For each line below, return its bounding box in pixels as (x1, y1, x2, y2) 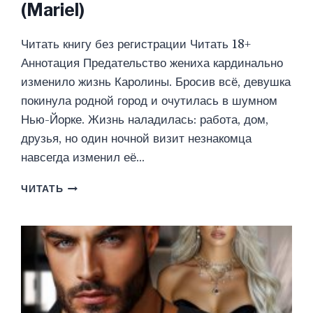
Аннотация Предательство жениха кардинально (21, 56, 284, 71)
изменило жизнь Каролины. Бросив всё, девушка (21, 75, 291, 90)
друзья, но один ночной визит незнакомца (21, 131, 252, 147)
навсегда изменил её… (21, 150, 145, 166)
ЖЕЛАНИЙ (63, 239, 117, 252)
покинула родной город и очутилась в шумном (21, 94, 278, 109)
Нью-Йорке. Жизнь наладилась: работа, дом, (21, 112, 269, 128)
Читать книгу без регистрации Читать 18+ (21, 37, 252, 52)
